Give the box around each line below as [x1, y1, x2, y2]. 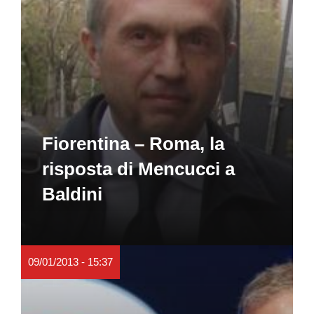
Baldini [42, 183, 102, 205]
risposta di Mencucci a [42, 158, 235, 179]
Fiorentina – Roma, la [42, 132, 224, 154]
